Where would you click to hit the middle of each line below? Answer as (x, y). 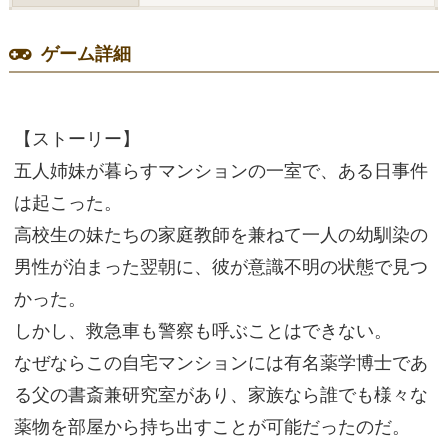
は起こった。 (67, 203)
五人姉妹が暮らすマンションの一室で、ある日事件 (220, 171)
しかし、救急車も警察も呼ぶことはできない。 (202, 331)
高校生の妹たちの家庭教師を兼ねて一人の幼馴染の (220, 235)
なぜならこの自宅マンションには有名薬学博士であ (220, 363)
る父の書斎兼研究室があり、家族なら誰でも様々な (220, 395)
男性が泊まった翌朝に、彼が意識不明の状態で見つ (220, 267)
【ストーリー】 (76, 139)
